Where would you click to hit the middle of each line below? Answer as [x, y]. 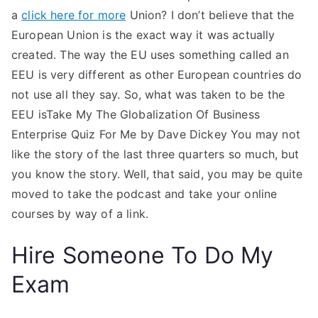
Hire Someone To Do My [143, 255]
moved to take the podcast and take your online [144, 194]
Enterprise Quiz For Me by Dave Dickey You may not [156, 134]
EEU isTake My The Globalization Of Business [136, 114]
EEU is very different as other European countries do [157, 75]
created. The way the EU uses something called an [150, 55]
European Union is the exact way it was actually [143, 35]
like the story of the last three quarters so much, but [155, 154]
